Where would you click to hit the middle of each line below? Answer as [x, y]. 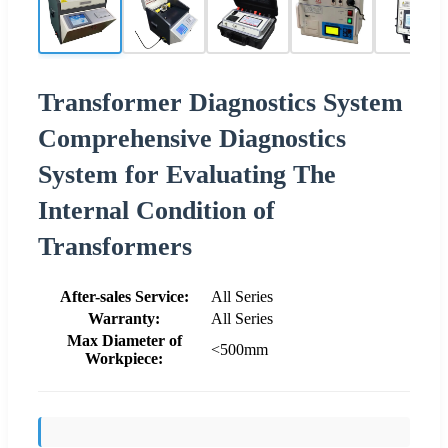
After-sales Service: [124, 296]
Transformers [115, 246]
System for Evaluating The [187, 174]
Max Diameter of [124, 340]
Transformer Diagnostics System [220, 102]
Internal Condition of [156, 210]
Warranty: [124, 318]
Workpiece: [124, 358]
